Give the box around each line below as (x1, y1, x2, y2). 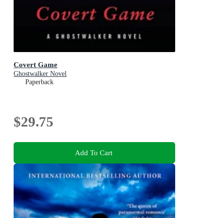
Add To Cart (74, 148, 112, 157)
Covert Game (14, 60, 57, 69)
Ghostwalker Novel (14, 70, 67, 78)
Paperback (25, 78, 54, 86)
